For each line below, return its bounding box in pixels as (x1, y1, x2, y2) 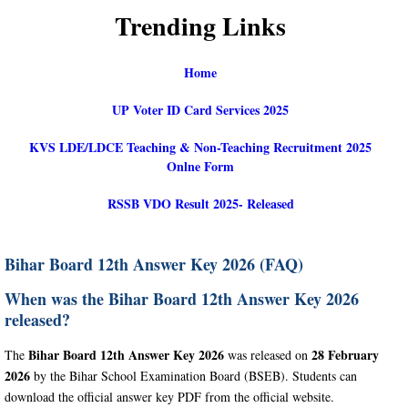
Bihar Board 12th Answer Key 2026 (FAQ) (5, 251, 303, 276)
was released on (224, 345, 311, 363)
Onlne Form (167, 156, 234, 176)
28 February (311, 344, 379, 364)
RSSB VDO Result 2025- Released (107, 193, 294, 213)
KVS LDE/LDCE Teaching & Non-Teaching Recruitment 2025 (29, 137, 372, 157)
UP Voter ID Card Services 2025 (112, 99, 289, 119)
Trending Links (115, 6, 286, 45)
